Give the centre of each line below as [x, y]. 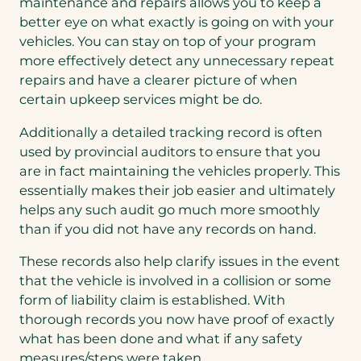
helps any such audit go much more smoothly [170, 209]
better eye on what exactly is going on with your [177, 22]
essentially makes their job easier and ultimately [177, 190]
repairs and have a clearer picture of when [158, 80]
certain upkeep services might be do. [141, 100]
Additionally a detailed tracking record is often [171, 132]
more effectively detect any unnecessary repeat [177, 61]
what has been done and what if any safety [161, 338]
